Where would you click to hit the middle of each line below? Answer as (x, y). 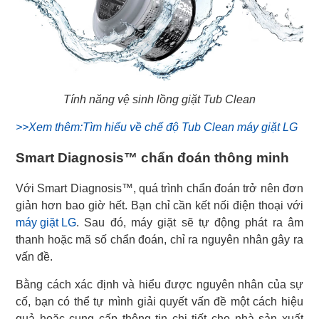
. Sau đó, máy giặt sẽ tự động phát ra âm (190, 222)
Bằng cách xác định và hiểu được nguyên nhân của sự (159, 284)
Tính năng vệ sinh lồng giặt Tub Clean (159, 99)
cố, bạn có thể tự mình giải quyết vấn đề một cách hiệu (159, 301)
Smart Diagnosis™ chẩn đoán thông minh (152, 157)
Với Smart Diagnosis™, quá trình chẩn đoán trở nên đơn (159, 188)
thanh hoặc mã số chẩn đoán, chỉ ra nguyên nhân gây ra (159, 239)
